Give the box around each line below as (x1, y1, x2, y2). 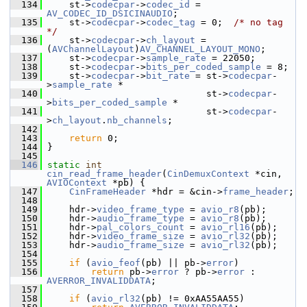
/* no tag (234, 17, 283, 27)
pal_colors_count (97, 222, 184, 232)
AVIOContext (47, 177, 107, 188)
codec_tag (146, 17, 195, 27)
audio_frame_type (97, 213, 184, 223)
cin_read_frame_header (47, 169, 162, 179)
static (47, 160, 80, 170)
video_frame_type (97, 204, 184, 214)
